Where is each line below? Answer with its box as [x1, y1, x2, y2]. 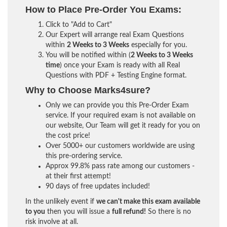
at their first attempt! [46, 173, 111, 180]
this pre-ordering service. [46, 153, 122, 160]
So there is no [146, 208, 191, 215]
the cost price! [46, 132, 90, 139]
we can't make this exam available [96, 198, 200, 205]
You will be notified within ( [46, 52, 131, 59]
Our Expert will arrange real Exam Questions [46, 31, 184, 39]
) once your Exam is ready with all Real [60, 62, 180, 69]
